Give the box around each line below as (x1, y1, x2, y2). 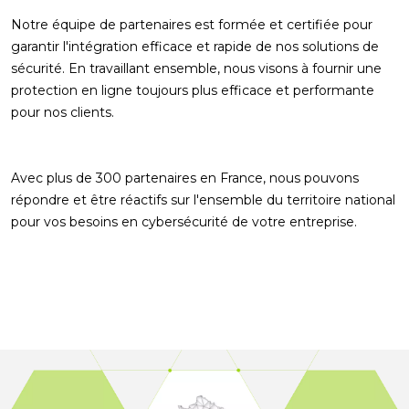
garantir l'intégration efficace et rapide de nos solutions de (11, 38, 379, 55)
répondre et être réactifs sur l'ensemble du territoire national (11, 192, 395, 208)
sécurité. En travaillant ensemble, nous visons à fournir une (11, 60, 382, 77)
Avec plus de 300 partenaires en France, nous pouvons (11, 170, 359, 186)
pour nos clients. (11, 104, 114, 121)
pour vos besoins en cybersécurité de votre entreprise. (11, 214, 357, 230)
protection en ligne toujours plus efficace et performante (11, 82, 374, 99)
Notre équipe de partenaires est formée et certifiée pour (11, 16, 372, 33)
